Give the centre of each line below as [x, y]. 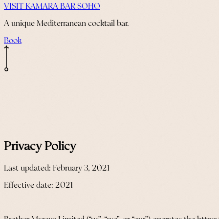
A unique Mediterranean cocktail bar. [66, 24]
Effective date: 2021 [38, 186]
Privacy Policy [40, 147]
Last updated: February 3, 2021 [57, 168]
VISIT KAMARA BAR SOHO [52, 7]
